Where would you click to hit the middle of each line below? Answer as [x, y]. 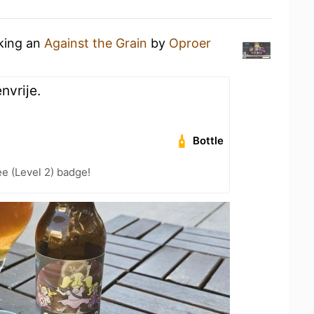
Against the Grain [96, 43]
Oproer [190, 43]
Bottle [209, 140]
